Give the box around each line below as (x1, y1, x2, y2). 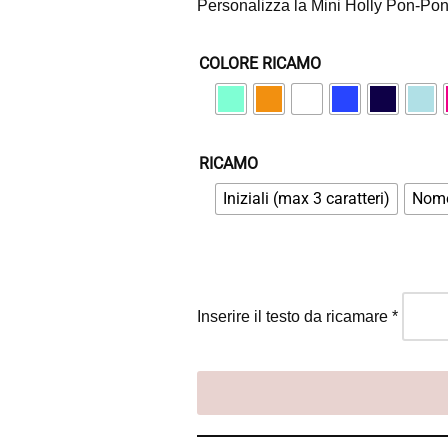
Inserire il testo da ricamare (197, 307, 393, 325)
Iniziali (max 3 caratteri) (223, 188, 391, 208)
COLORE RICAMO (199, 53, 322, 73)
